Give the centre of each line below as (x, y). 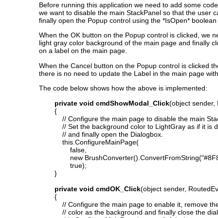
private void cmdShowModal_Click (112, 103)
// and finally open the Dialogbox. (101, 134)
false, (63, 150)
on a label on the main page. (83, 51)
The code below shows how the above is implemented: (123, 88)
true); (63, 165)
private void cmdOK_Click (98, 189)
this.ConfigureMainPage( (89, 142)
